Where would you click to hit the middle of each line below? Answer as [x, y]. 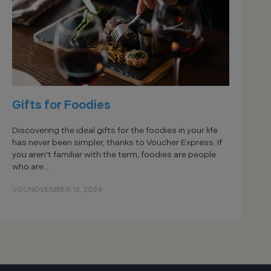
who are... [30, 167]
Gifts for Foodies [61, 105]
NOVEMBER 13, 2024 [65, 190]
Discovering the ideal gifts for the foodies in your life [115, 130]
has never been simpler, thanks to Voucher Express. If [117, 142]
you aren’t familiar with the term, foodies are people [114, 155]
